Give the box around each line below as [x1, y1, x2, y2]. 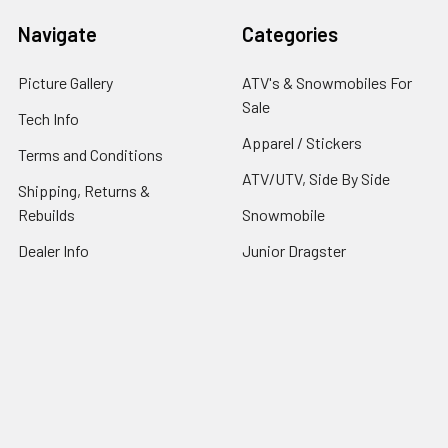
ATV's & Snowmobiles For [242, 72, 412, 92]
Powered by [234, 420, 316, 440]
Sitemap [18, 312, 75, 332]
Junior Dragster [242, 240, 346, 260]
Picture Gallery [18, 72, 113, 92]
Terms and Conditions [18, 144, 163, 164]
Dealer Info [18, 240, 89, 260]
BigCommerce [315, 420, 411, 440]
